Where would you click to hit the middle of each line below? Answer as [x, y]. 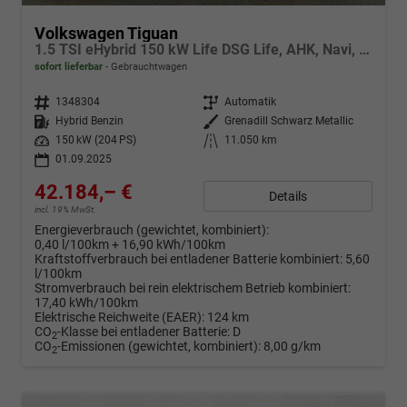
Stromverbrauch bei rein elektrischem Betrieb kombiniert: [193, 288]
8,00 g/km [292, 347]
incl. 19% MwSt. [65, 210]
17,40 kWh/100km [86, 303]
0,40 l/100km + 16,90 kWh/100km [130, 245]
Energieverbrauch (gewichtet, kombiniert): [152, 230]
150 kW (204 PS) [96, 140]
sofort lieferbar [69, 67]
